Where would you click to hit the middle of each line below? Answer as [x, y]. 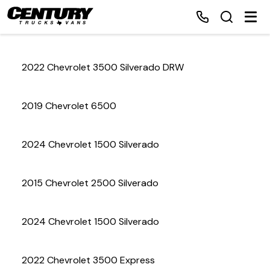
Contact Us [149, 253]
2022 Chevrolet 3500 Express [88, 260]
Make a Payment [159, 187]
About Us [144, 220]
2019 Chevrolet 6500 [69, 106]
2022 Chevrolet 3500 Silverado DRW [103, 67]
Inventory [145, 122]
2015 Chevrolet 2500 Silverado [90, 183]
